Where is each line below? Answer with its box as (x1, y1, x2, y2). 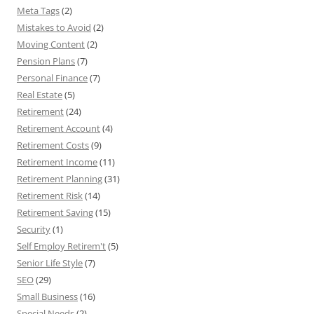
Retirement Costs (17, 139, 89, 151)
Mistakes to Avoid (17, 21, 91, 34)
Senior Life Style (17, 257, 83, 269)
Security (17, 223, 50, 235)
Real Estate (17, 88, 62, 101)
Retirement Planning (17, 172, 102, 185)
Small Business (17, 290, 78, 303)
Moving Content (17, 38, 85, 50)
